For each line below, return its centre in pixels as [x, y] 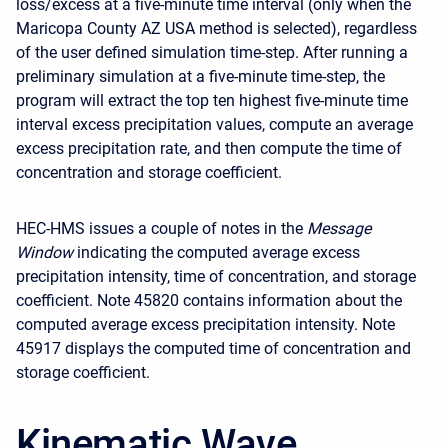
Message [339, 228]
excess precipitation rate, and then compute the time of [209, 148]
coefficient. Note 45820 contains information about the [209, 300]
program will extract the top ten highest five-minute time [212, 100]
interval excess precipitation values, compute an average [214, 124]
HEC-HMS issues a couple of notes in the [159, 228]
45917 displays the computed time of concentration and [213, 348]
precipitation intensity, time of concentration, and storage [216, 276]
